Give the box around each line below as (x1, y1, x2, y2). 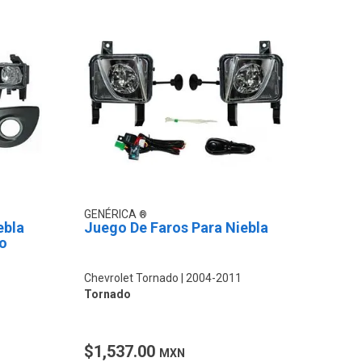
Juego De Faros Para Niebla (84, 218, 269, 236)
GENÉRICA (84, 207, 140, 221)
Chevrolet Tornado (84, 271, 179, 284)
